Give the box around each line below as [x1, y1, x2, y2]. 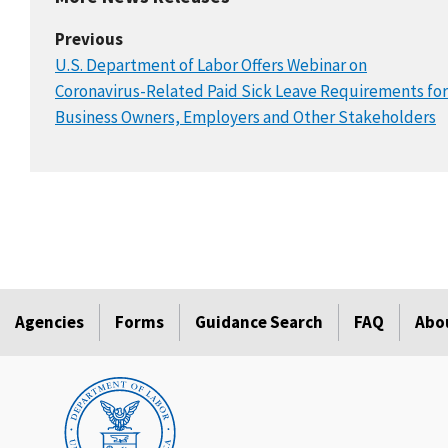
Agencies [15, 311, 84, 334]
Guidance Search [195, 311, 323, 334]
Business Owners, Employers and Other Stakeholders [55, 106, 436, 129]
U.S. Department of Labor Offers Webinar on [55, 54, 367, 77]
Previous [55, 28, 123, 51]
